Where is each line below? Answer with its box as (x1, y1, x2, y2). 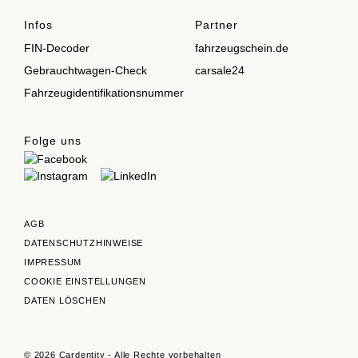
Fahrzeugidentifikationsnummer (24, 86, 184, 100)
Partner (195, 18, 238, 32)
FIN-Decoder (24, 42, 89, 55)
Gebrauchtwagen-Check (24, 64, 147, 78)
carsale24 (195, 64, 245, 78)
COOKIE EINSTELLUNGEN (24, 276, 146, 286)
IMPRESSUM (24, 257, 82, 267)
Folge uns (24, 134, 82, 148)
